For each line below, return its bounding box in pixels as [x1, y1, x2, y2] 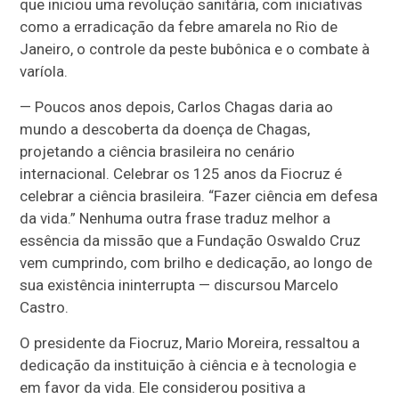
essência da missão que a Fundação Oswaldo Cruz [20, 232, 362, 249]
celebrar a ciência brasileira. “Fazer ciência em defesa [20, 187, 379, 205]
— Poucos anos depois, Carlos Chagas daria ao [20, 98, 334, 116]
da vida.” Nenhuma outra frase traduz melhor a [20, 209, 331, 227]
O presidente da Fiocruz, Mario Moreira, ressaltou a [20, 334, 361, 352]
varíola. [20, 62, 69, 80]
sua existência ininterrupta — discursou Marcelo [20, 276, 339, 294]
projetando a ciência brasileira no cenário [20, 142, 296, 160]
